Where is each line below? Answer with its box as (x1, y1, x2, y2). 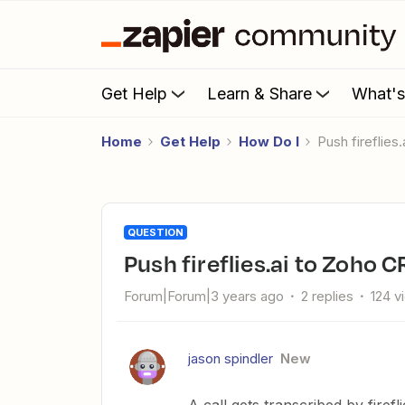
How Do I (239, 133, 299, 150)
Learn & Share (207, 83, 312, 103)
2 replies (301, 287, 353, 305)
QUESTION (127, 226, 184, 239)
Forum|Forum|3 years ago (124, 287, 284, 305)
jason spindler (188, 350, 273, 367)
